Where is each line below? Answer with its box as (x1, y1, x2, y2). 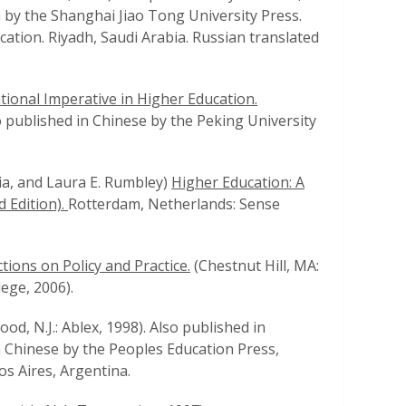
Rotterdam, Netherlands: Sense (68, 194, 280, 214)
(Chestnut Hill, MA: (190, 256, 319, 275)
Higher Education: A (171, 172, 304, 192)
